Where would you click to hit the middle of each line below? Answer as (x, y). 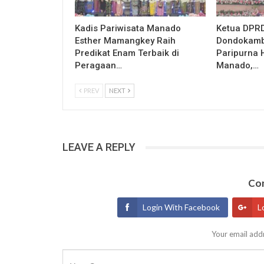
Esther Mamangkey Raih (125, 41)
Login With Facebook (181, 207)
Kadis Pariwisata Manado (128, 29)
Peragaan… (98, 66)
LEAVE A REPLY (99, 147)
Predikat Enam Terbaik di (127, 53)
